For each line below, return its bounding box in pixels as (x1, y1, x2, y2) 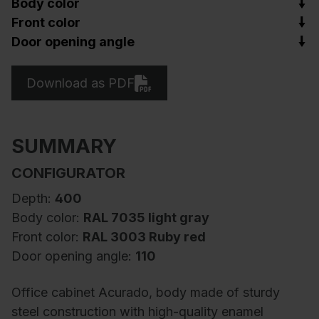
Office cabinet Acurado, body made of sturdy (11, 285, 280, 300)
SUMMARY (11, 134, 117, 159)
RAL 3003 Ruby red (83, 229, 206, 245)
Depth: (11, 191, 55, 206)
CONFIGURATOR (11, 164, 125, 182)
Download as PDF (26, 75, 135, 90)
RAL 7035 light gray (83, 210, 209, 226)
